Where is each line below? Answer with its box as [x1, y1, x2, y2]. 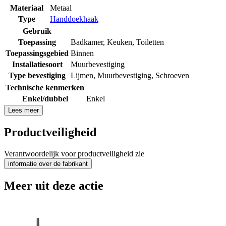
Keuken [107, 37, 132, 46]
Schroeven [155, 71, 189, 80]
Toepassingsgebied [6, 48, 69, 58]
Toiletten [136, 37, 164, 46]
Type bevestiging [9, 71, 66, 80]
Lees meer [8, 106, 39, 114]
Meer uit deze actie [4, 179, 103, 192]
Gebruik [23, 26, 51, 35]
